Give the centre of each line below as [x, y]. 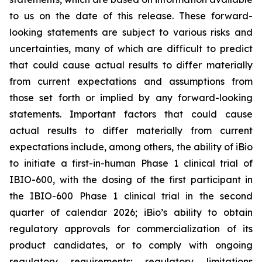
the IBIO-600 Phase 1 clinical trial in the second [131, 196]
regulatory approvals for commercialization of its [131, 229]
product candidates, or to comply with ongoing [131, 245]
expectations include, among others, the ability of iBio [131, 147]
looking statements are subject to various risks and [131, 32]
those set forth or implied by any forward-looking [131, 98]
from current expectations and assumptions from [131, 82]
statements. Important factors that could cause [131, 114]
